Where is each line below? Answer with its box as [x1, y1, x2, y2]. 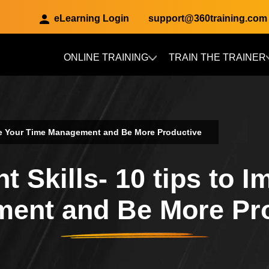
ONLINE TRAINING [64, 52, 148, 62]
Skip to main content [133, 76, 223, 88]
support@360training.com [148, 13, 267, 23]
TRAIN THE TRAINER [169, 52, 266, 62]
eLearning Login [52, 13, 131, 23]
